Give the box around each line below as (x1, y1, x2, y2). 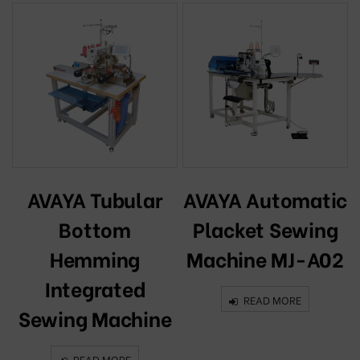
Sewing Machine (18, 302, 172, 333)
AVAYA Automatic (182, 183, 348, 214)
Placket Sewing (192, 213, 338, 243)
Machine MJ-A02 (186, 243, 344, 273)
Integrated (44, 272, 145, 303)
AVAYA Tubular (27, 183, 163, 214)
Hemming (49, 243, 141, 273)
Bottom (59, 213, 131, 243)
